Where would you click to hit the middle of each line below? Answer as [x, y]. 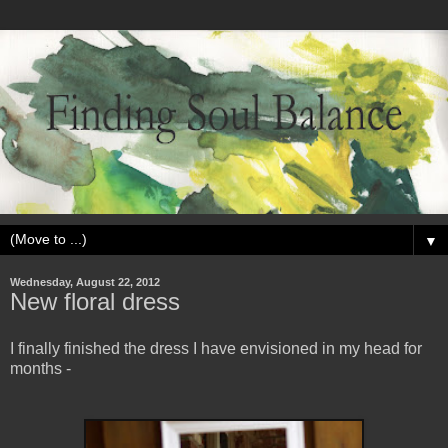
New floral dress [95, 301]
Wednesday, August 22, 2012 [85, 281]
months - [40, 369]
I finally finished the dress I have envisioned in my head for [216, 349]
